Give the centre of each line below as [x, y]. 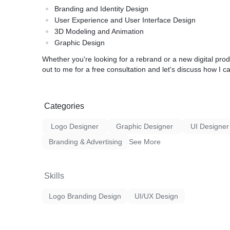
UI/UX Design [156, 196]
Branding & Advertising [85, 142]
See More [145, 142]
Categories [64, 106]
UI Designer [210, 126]
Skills [54, 176]
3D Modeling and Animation [99, 31]
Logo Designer [75, 126]
